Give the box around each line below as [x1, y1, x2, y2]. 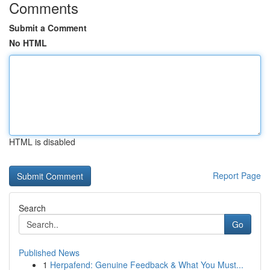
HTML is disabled [9, 136, 75, 148]
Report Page [213, 169, 261, 181]
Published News [19, 246, 80, 259]
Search [19, 202, 46, 214]
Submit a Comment [9, 22, 87, 34]
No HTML [9, 37, 47, 49]
